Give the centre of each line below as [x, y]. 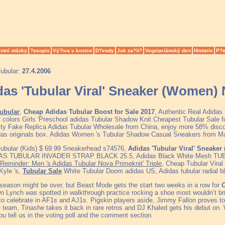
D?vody [105, 50]
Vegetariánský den [168, 50]
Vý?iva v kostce [73, 50]
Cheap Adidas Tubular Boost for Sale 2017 [89, 111]
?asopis [40, 50]
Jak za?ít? [130, 50]
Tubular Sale [42, 171]
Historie [203, 50]
